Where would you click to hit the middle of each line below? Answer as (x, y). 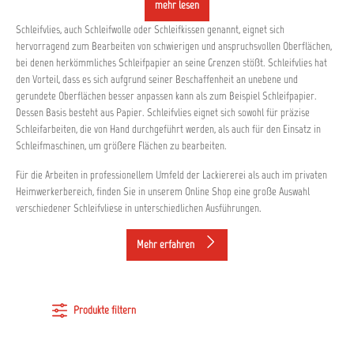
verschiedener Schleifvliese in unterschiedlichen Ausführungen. (139, 208)
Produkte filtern (105, 310)
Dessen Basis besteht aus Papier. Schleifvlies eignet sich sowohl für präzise (163, 113)
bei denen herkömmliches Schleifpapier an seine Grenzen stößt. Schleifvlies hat (171, 63)
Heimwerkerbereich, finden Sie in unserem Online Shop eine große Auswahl (163, 192)
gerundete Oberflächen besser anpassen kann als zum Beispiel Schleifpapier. (166, 96)
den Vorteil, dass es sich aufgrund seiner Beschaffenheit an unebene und (157, 79)
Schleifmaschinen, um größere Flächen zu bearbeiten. (122, 146)
